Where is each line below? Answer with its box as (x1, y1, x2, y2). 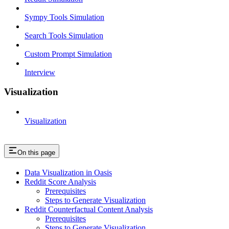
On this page (17, 148, 55, 156)
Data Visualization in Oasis (25, 168, 112, 177)
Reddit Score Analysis (25, 177, 96, 186)
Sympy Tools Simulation (25, 12, 104, 21)
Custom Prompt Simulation (25, 49, 112, 58)
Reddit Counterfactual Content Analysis (25, 204, 153, 214)
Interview (25, 67, 55, 77)
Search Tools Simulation (25, 31, 103, 40)
